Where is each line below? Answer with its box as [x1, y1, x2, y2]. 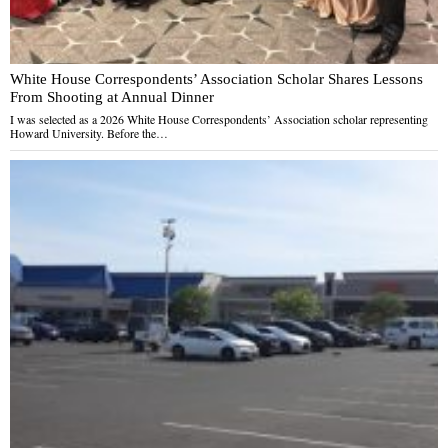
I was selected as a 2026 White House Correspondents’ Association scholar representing [10, 111, 428, 128]
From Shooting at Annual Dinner [10, 88, 214, 106]
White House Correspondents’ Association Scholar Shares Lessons [10, 70, 423, 88]
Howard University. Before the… [10, 125, 168, 142]
